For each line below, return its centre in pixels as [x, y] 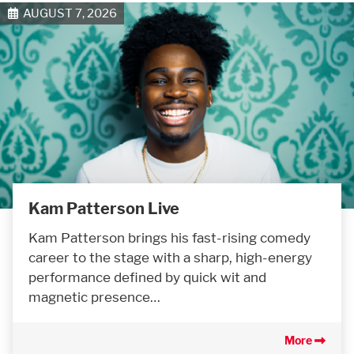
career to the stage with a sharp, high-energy [170, 258]
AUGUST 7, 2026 [67, 13]
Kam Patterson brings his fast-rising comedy [169, 238]
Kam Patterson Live [104, 209]
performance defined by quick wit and [147, 277]
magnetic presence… [94, 297]
